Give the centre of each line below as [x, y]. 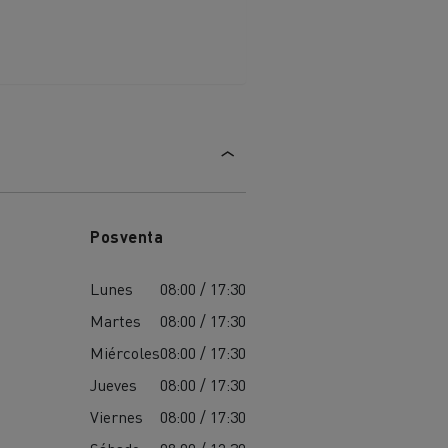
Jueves [114, 384]
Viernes [117, 416]
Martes [116, 320]
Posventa [127, 236]
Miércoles [125, 352]
